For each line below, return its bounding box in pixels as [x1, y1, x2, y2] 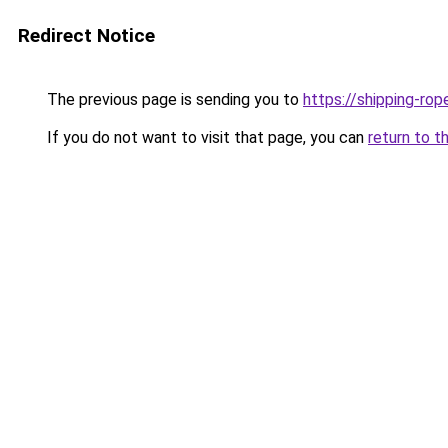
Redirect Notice [18, 24, 155, 47]
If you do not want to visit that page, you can [43, 128, 368, 147]
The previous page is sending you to [43, 90, 303, 109]
